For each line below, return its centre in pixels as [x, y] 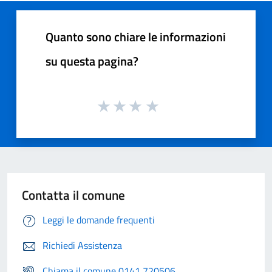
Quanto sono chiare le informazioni [136, 37]
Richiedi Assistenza [82, 245]
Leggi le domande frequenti [99, 219]
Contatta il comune [73, 195]
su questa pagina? [92, 61]
